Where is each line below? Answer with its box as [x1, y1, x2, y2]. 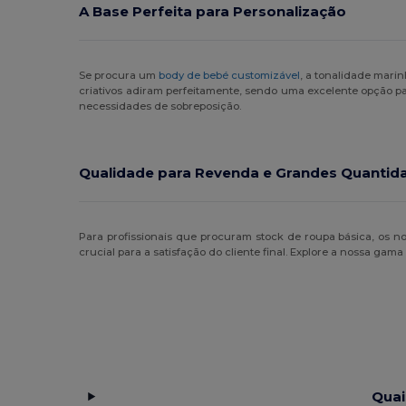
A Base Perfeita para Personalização [79, 3, 347, 21]
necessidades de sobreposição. [79, 100, 242, 113]
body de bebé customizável [159, 69, 301, 82]
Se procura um [79, 69, 159, 82]
